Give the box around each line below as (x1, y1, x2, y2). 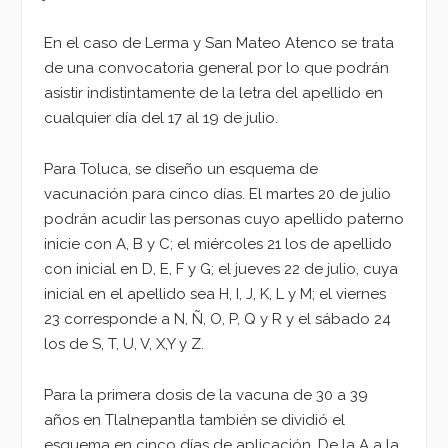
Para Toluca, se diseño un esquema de (44, 160, 318, 179)
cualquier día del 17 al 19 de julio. (44, 109, 278, 128)
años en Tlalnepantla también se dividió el (44, 410, 345, 429)
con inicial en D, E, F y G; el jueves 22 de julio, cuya (44, 260, 398, 279)
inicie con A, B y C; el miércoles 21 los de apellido (44, 235, 392, 254)
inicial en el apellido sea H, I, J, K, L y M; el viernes (44, 285, 386, 304)
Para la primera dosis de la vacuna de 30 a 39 (44, 385, 368, 404)
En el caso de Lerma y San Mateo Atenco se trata (44, 34, 394, 53)
